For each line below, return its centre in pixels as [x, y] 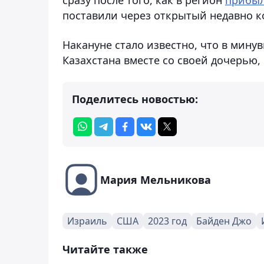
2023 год [167, 221]
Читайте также [105, 249]
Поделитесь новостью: [135, 99]
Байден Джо [224, 221]
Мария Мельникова [156, 179]
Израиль [87, 221]
